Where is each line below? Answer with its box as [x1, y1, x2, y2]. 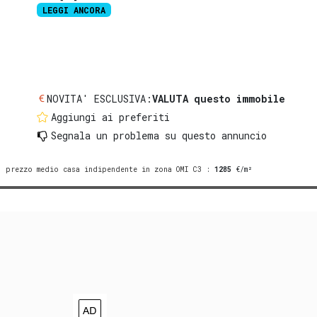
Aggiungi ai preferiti [51, 110, 171, 124]
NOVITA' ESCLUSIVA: [47, 91, 153, 105]
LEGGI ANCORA [42, 4, 106, 16]
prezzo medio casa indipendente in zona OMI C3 [6, 164, 202, 174]
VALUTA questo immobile [152, 91, 286, 105]
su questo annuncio [159, 128, 267, 142]
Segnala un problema [51, 128, 160, 142]
